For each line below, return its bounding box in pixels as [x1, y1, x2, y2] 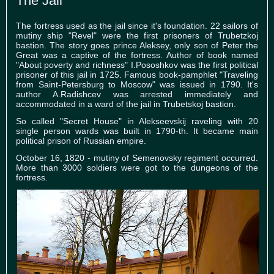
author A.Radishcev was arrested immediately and [16, 89, 258, 100]
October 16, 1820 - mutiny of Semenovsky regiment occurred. [16, 153, 258, 163]
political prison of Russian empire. [16, 136, 146, 146]
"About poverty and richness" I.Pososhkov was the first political [16, 60, 258, 70]
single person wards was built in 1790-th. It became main [16, 126, 258, 136]
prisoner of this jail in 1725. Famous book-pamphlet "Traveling [16, 70, 258, 80]
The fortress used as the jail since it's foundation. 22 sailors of [16, 21, 258, 31]
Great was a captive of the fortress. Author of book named [16, 50, 258, 61]
